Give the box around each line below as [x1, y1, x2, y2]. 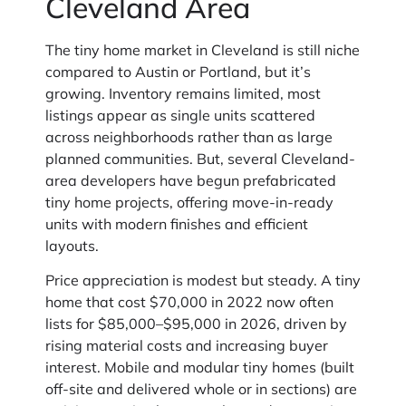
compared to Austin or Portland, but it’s [45, 62, 311, 81]
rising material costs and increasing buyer [45, 336, 328, 355]
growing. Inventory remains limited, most [45, 83, 321, 102]
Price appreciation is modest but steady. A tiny [45, 271, 361, 290]
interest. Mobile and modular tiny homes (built [45, 358, 354, 377]
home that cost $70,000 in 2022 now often [45, 293, 333, 312]
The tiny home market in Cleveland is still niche [45, 40, 360, 59]
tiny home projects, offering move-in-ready [45, 192, 333, 211]
